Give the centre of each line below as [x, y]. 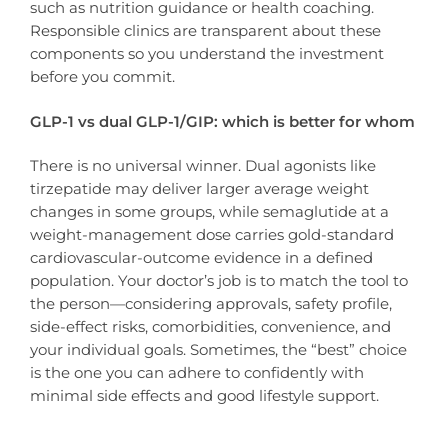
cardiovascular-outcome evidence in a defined [201, 257]
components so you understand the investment [207, 54]
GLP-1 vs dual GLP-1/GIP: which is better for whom [222, 121]
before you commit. [102, 77]
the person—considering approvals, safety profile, [211, 303]
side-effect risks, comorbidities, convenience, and [210, 326]
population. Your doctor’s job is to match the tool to [219, 280]
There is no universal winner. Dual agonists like [203, 165]
